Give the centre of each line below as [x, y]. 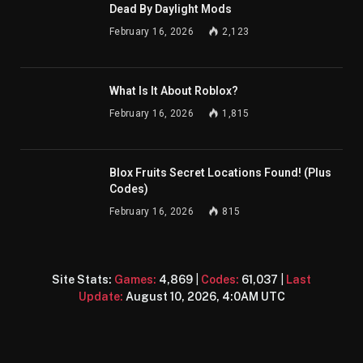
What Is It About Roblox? [174, 90]
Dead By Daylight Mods [171, 9]
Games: [135, 279]
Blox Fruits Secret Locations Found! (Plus [220, 172]
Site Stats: [83, 279]
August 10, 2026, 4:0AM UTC [205, 296]
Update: [100, 296]
